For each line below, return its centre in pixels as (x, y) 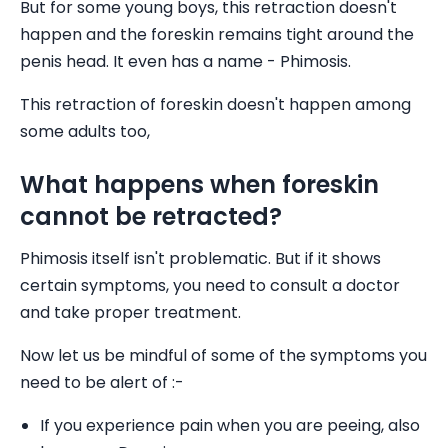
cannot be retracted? (151, 216)
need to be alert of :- (102, 382)
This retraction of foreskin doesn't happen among (215, 104)
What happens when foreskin (199, 184)
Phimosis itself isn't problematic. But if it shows (200, 258)
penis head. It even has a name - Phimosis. (185, 61)
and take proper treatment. (130, 312)
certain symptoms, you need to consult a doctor (210, 285)
